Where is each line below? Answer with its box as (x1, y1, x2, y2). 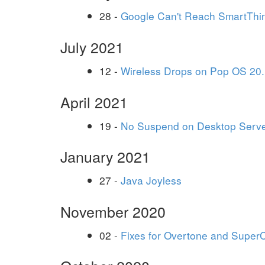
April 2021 (60, 91, 128, 112)
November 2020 (60, 200, 166, 222)
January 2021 (60, 146, 150, 167)
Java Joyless (121, 173, 182, 188)
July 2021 (60, 35, 124, 57)
